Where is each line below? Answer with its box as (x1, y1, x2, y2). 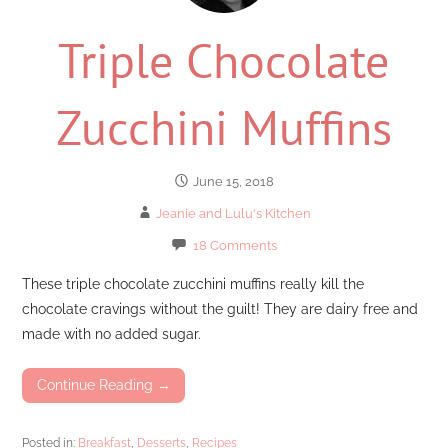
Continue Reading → (36, 376, 171, 394)
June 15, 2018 (193, 173, 275, 189)
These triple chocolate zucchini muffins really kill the (22, 275, 365, 293)
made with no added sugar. (22, 325, 202, 343)
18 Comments (193, 237, 278, 253)
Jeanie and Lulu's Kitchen (156, 205, 312, 221)
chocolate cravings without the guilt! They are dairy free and (22, 300, 419, 318)
